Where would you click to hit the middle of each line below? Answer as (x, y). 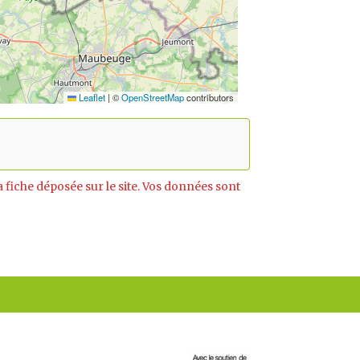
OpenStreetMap (153, 97)
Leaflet (91, 97)
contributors (209, 97)
